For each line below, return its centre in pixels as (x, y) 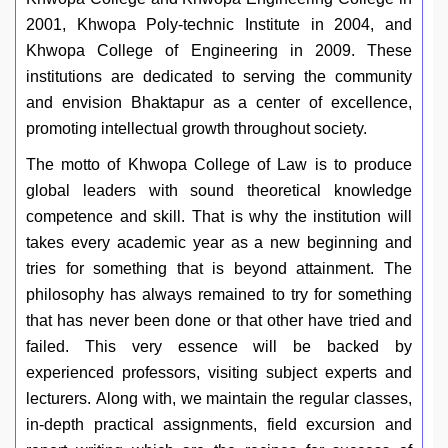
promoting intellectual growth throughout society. (196, 129)
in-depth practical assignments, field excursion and (219, 425)
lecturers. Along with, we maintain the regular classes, (219, 399)
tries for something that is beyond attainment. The (219, 269)
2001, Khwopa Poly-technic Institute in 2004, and (219, 25)
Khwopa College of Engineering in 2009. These (219, 51)
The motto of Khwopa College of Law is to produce (219, 165)
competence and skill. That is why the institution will (219, 217)
